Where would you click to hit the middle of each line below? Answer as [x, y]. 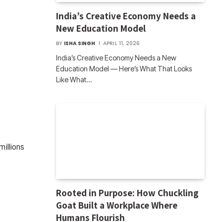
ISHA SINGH [80, 43]
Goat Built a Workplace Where [117, 205]
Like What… [74, 79]
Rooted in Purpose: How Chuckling [127, 193]
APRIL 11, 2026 [121, 43]
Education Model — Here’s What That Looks [124, 68]
